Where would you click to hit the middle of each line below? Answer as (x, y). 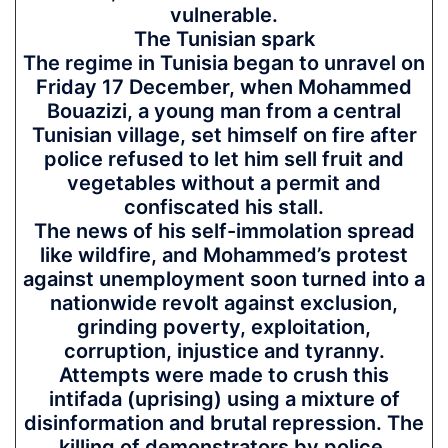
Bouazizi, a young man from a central (224, 111)
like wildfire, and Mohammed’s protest (224, 255)
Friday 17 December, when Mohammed (224, 87)
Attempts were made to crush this (224, 375)
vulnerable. (224, 15)
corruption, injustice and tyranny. (224, 351)
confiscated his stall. (224, 207)
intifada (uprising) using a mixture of (224, 399)
